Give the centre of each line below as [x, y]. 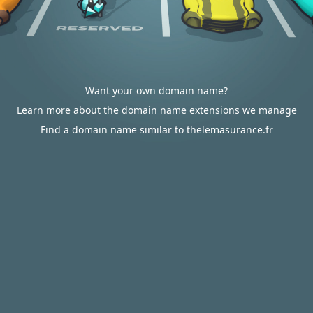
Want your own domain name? [156, 90]
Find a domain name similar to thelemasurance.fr [156, 130]
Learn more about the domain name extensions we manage [156, 110]
